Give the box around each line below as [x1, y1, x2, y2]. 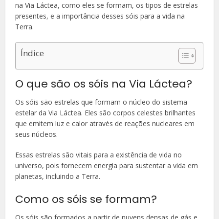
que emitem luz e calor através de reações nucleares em [15, 118, 195, 128]
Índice [21, 47, 44, 59]
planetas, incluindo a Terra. [15, 171, 101, 181]
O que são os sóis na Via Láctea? [15, 76, 193, 91]
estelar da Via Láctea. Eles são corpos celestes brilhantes [15, 108, 196, 117]
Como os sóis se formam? [15, 191, 157, 207]
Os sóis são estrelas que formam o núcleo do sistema [15, 97, 188, 107]
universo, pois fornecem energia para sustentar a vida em [15, 160, 198, 170]
